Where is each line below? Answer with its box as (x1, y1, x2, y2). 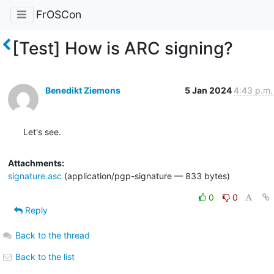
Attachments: (7, 157, 64, 168)
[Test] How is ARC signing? (12, 37, 233, 59)
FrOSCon (35, 8, 81, 21)
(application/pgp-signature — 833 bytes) (61, 170, 230, 181)
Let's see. (23, 126, 61, 137)
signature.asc (7, 170, 62, 181)
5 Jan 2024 (184, 84, 234, 95)
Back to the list (12, 251, 75, 262)
